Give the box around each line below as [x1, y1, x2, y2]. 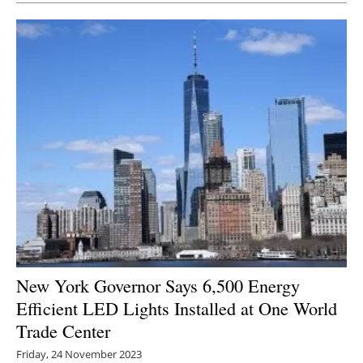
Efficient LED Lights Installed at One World [16, 296, 337, 321]
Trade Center [16, 318, 110, 344]
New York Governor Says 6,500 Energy [16, 273, 300, 298]
